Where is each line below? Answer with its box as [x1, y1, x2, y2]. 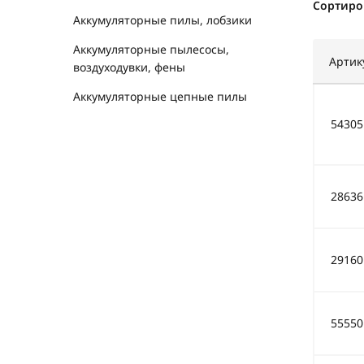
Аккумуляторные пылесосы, [73, 41, 229, 57]
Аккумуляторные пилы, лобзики [73, 12, 252, 28]
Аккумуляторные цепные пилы [73, 89, 247, 104]
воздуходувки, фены [73, 59, 185, 75]
